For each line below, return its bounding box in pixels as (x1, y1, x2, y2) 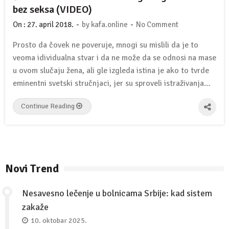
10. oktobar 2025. (31, 216, 87, 225)
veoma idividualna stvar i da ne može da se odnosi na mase (13, 52, 216, 63)
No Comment (136, 19, 178, 29)
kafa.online (91, 19, 128, 29)
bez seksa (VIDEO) (13, 3, 92, 16)
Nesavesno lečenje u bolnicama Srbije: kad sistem (22, 187, 212, 199)
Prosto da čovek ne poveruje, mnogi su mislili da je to (13, 39, 198, 50)
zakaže (22, 201, 49, 213)
